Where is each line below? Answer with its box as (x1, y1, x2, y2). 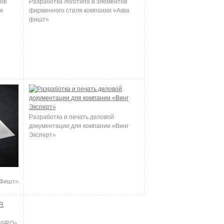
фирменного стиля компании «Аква (29, 7, 129, 14)
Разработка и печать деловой (29, 113, 114, 120)
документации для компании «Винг (29, 122, 128, 129)
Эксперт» (29, 131, 56, 138)
